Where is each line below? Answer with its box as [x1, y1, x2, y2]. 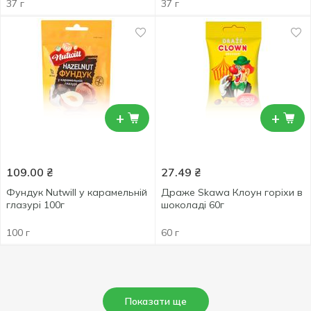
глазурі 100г [6, 199, 65, 211]
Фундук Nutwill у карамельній [6, 186, 147, 199]
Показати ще [124, 295, 187, 308]
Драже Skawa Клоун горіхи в [161, 186, 303, 199]
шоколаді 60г [161, 199, 224, 211]
